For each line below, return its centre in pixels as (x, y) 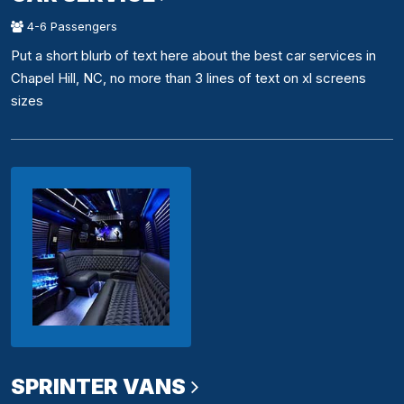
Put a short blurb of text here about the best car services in (193, 56)
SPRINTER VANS (98, 387)
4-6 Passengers (70, 27)
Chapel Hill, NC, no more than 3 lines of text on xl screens (188, 78)
